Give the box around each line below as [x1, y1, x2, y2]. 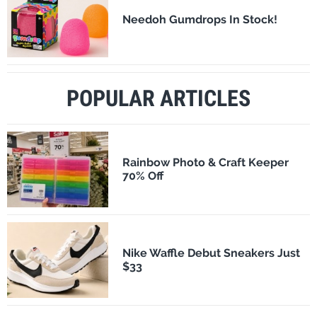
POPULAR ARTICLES [67, 84, 250, 112]
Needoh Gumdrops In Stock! [122, 12, 277, 26]
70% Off [122, 169, 163, 183]
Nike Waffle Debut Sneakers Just [122, 246, 300, 260]
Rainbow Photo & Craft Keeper [122, 156, 289, 170]
